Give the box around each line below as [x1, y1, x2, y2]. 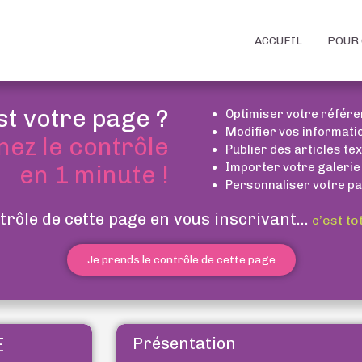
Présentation [133, 334, 236, 353]
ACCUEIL [255, 33, 302, 48]
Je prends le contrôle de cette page [86, 253, 276, 267]
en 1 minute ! [19, 161, 169, 190]
